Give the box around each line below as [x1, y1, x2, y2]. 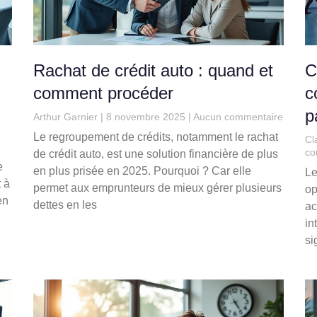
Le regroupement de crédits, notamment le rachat [33, 131, 279, 144]
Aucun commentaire [191, 111, 284, 123]
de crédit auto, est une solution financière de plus [33, 148, 279, 161]
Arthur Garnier [33, 111, 101, 123]
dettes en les [33, 199, 98, 212]
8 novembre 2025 [103, 111, 189, 123]
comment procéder [33, 83, 174, 103]
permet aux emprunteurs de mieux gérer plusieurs [33, 182, 282, 195]
